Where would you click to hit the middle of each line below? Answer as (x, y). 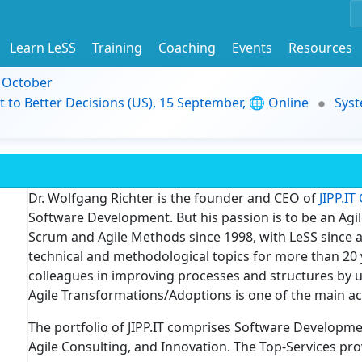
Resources (320, 47)
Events (252, 47)
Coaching (187, 47)
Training (117, 47)
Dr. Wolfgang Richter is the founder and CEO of (174, 198)
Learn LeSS (43, 47)
